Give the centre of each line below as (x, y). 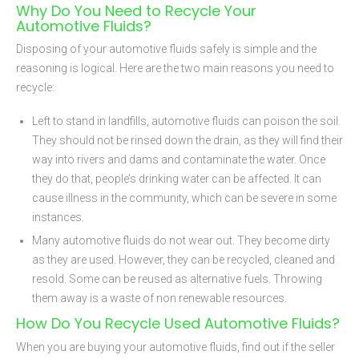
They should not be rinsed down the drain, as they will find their (188, 141)
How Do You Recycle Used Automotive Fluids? (178, 324)
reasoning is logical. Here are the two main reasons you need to (175, 69)
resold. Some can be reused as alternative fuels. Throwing (177, 279)
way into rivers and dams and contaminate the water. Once (179, 160)
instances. (58, 218)
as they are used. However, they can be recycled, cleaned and (184, 260)
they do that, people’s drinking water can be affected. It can (177, 179)
